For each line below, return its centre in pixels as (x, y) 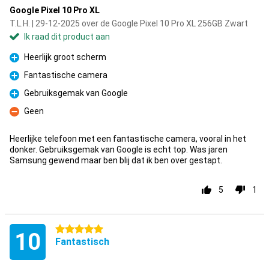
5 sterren (73, 229)
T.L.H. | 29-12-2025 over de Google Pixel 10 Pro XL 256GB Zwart (129, 23)
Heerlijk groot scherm (65, 57)
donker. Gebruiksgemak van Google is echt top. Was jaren (119, 150)
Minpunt (26, 118)
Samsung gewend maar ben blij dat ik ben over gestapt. (116, 160)
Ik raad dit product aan (67, 37)
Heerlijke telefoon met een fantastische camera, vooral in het (128, 139)
